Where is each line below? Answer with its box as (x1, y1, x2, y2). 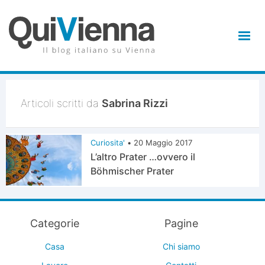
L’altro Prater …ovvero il (91, 151, 196, 163)
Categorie (30, 217, 79, 230)
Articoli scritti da (21, 97, 102, 109)
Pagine (164, 217, 198, 230)
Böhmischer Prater (91, 165, 174, 177)
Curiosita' (91, 138, 125, 147)
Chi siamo (162, 241, 200, 251)
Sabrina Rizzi (102, 97, 168, 109)
